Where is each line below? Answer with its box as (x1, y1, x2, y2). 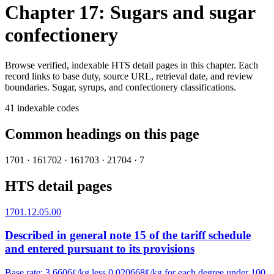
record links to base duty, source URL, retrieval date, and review (5, 70, 253, 81)
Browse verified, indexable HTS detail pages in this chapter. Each (5, 59, 258, 70)
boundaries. (5, 81, 50, 92)
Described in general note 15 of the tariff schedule (5, 229, 251, 242)
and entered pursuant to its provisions (5, 242, 194, 256)
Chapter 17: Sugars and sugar (5, 1, 255, 24)
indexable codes (17, 102, 79, 113)
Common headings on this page (5, 125, 199, 142)
